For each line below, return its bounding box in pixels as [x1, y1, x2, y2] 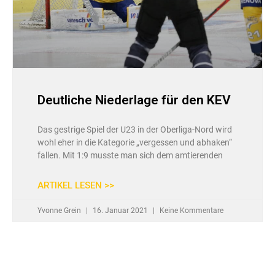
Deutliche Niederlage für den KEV [37, 93, 231, 108]
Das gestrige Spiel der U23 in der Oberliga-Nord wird [37, 125, 232, 135]
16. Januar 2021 [91, 206, 150, 215]
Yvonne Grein [37, 206, 83, 215]
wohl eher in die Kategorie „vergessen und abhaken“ [37, 137, 232, 148]
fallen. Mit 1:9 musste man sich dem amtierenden [37, 150, 223, 161]
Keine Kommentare [158, 206, 223, 215]
